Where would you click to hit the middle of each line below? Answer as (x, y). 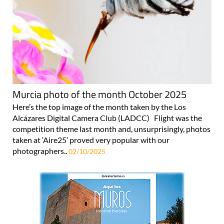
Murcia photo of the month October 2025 (99, 94)
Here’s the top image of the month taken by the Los (99, 107)
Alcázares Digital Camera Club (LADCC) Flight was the (107, 118)
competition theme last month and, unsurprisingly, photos (111, 129)
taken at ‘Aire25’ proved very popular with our (91, 140)
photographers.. (40, 151)
